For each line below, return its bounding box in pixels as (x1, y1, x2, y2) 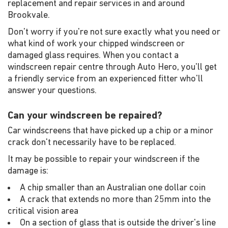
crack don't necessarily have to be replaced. (8, 138, 176, 148)
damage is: (8, 166, 48, 176)
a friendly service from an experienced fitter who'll (8, 74, 203, 84)
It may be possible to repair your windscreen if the (8, 155, 199, 164)
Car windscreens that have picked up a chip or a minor (8, 126, 213, 136)
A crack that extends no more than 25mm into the (20, 195, 211, 205)
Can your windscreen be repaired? (8, 111, 162, 121)
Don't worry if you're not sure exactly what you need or (8, 27, 220, 37)
